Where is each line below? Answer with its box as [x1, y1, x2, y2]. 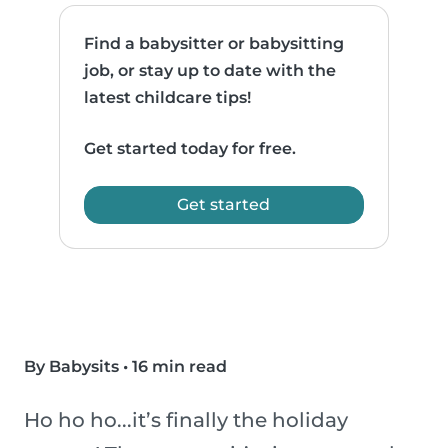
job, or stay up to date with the [84, 61, 337, 81]
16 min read [132, 357, 227, 377]
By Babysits [24, 357, 119, 377]
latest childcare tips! [84, 88, 252, 108]
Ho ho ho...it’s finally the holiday [24, 408, 348, 433]
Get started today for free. [84, 139, 297, 159]
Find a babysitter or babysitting [84, 34, 345, 54]
